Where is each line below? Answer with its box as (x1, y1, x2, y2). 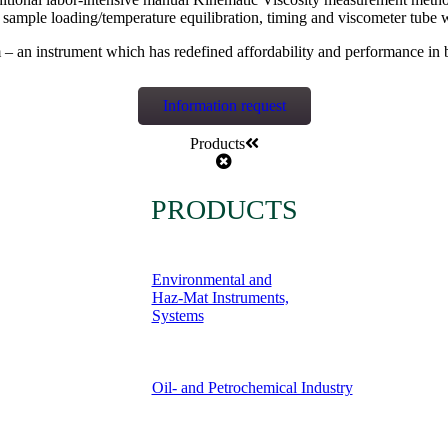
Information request (162, 96, 286, 114)
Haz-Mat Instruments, (151, 288, 289, 306)
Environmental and (151, 270, 272, 288)
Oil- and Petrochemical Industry (151, 378, 353, 396)
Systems (151, 306, 204, 324)
